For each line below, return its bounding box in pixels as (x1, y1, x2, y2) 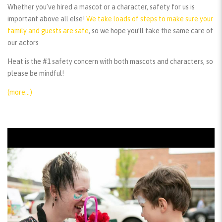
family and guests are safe (7, 27, 89, 35)
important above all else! (7, 15, 86, 23)
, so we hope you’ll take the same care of (89, 27, 213, 35)
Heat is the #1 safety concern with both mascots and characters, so (7, 57, 213, 66)
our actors (7, 39, 39, 47)
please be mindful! (7, 69, 64, 78)
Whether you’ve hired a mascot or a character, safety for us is (7, 3, 195, 11)
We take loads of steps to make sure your (86, 15, 213, 23)
